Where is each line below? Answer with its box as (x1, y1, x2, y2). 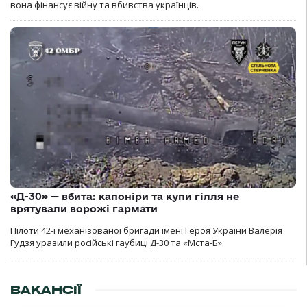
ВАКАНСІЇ (10, 282, 82, 298)
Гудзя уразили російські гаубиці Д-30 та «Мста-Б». (10, 236, 224, 249)
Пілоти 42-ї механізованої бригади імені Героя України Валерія (10, 224, 282, 237)
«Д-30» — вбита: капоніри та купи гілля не (10, 191, 239, 203)
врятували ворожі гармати (10, 203, 158, 215)
